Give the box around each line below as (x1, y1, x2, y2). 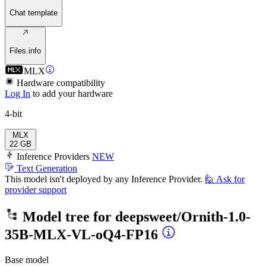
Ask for (216, 173, 245, 184)
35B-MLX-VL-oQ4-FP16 (5, 226, 158, 242)
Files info (9, 46, 41, 55)
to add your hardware (33, 88, 113, 99)
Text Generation (17, 163, 77, 173)
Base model (5, 254, 49, 265)
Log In (5, 88, 30, 99)
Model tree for (19, 208, 115, 224)
